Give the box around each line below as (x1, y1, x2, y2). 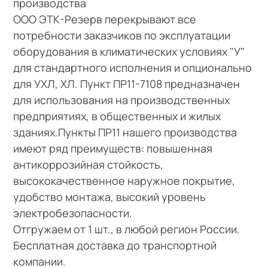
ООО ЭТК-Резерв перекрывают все (13, 11, 197, 26)
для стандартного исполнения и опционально (13, 60, 252, 75)
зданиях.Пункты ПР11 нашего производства (13, 124, 237, 139)
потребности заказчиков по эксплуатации (13, 28, 231, 42)
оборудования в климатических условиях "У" (13, 44, 245, 59)
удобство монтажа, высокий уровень (13, 189, 206, 204)
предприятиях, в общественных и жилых (13, 108, 221, 123)
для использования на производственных (13, 92, 230, 107)
